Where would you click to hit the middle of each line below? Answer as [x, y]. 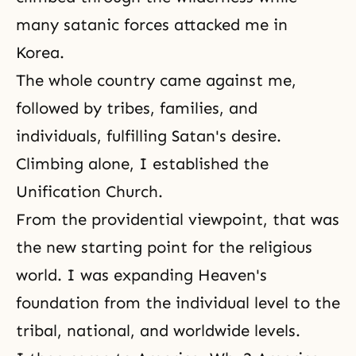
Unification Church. [89, 192]
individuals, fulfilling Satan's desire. [149, 136]
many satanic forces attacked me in [152, 25]
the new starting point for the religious [164, 247]
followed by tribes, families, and [137, 108]
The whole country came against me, [156, 80]
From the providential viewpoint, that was [178, 219]
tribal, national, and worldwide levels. [158, 331]
